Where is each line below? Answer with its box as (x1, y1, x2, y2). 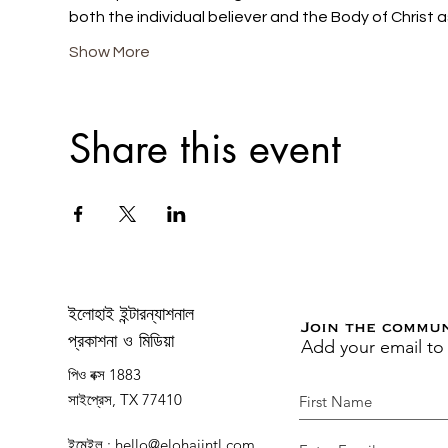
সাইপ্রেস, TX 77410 (68, 389, 182, 409)
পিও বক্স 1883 (68, 364, 141, 384)
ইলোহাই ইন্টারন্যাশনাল (68, 309, 194, 322)
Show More (68, 43, 150, 60)
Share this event (68, 122, 341, 175)
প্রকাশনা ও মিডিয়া (68, 336, 174, 349)
